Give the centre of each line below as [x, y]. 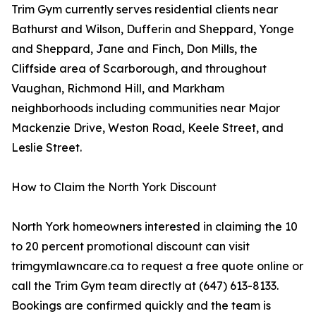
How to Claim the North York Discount [114, 187]
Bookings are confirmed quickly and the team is [141, 306]
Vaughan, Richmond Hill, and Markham [118, 89]
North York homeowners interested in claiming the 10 [154, 227]
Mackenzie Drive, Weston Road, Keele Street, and [147, 128]
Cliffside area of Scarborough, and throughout [139, 69]
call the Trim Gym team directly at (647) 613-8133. [145, 286]
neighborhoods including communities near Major [146, 108]
